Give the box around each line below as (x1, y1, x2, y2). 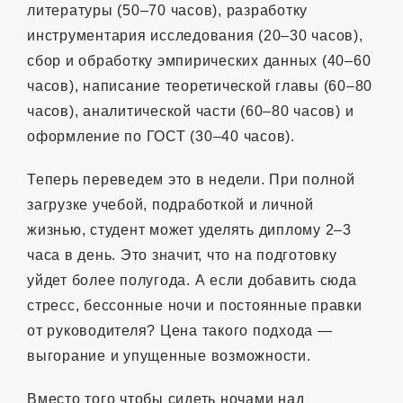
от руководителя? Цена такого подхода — (27, 322, 333, 338)
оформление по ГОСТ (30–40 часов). (27, 128, 295, 144)
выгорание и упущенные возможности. (27, 347, 311, 363)
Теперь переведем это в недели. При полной (27, 171, 355, 187)
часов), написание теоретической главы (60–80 (27, 77, 372, 94)
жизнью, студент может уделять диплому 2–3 (27, 221, 352, 237)
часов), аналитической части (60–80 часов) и (27, 103, 354, 119)
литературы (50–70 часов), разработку (27, 2, 308, 18)
